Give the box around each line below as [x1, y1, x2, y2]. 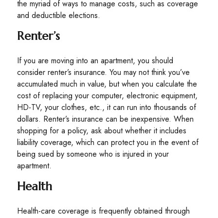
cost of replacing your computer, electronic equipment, [17, 90, 198, 101]
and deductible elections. [17, 10, 100, 21]
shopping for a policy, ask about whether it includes [17, 125, 186, 136]
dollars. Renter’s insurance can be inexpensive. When [17, 113, 194, 125]
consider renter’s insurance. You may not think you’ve [17, 67, 190, 78]
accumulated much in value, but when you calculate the [17, 78, 197, 90]
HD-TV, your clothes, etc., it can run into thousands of [17, 102, 196, 113]
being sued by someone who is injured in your [17, 148, 169, 160]
